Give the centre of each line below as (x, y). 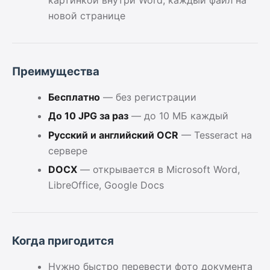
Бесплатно (74, 97)
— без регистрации (148, 97)
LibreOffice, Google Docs (106, 185)
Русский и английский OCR (113, 135)
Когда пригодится (63, 241)
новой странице (87, 15)
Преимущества (56, 71)
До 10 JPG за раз (88, 116)
